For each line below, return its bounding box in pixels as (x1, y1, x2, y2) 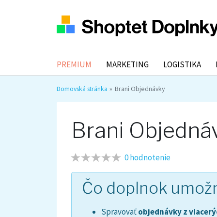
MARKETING (106, 59, 149, 70)
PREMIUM (57, 59, 92, 70)
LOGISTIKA (163, 59, 201, 70)
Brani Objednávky (114, 84, 165, 93)
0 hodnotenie (124, 152, 170, 163)
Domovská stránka (57, 84, 108, 93)
